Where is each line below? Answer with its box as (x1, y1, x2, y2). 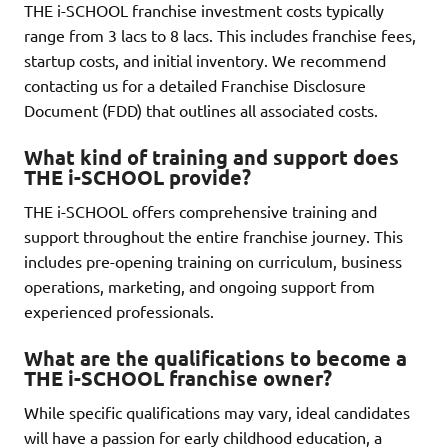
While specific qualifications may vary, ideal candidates (24, 401, 410, 422)
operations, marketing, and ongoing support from (24, 275, 375, 296)
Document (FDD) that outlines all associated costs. (24, 99, 378, 120)
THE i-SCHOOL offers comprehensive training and (24, 200, 377, 221)
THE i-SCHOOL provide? (24, 163, 251, 190)
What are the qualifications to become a (24, 344, 407, 371)
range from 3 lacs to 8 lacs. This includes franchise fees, (24, 24, 416, 45)
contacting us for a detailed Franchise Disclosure (24, 74, 366, 95)
